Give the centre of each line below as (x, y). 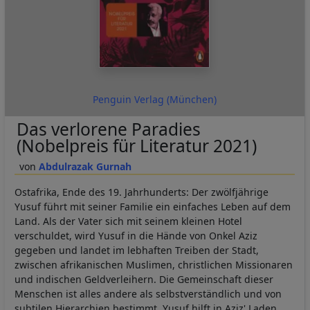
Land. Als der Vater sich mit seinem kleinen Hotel (128, 221)
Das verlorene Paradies (108, 129)
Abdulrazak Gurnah (85, 166)
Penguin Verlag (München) (154, 99)
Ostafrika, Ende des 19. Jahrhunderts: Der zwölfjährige (142, 192)
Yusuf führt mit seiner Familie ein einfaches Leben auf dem (153, 206)
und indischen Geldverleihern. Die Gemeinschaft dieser (144, 279)
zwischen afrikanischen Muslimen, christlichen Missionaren (154, 264)
